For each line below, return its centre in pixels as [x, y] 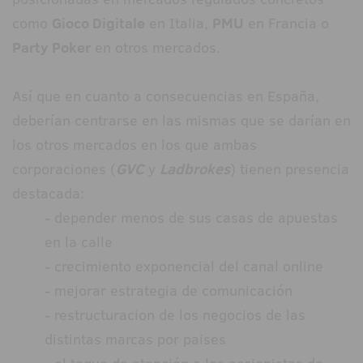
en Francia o [286, 23]
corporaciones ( [64, 169]
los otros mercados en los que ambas [135, 145]
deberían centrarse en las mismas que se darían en [181, 121]
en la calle [79, 242]
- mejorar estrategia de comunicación [171, 291]
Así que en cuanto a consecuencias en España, [166, 96]
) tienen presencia [290, 169]
